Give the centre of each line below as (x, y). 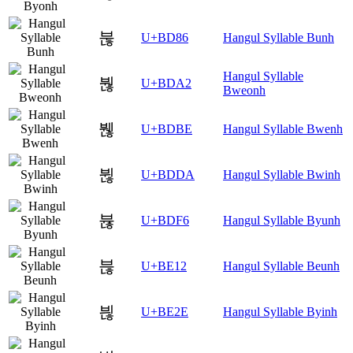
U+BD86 (165, 38)
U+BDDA (168, 175)
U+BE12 (164, 266)
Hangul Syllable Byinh (280, 312)
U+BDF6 (165, 221)
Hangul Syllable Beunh (281, 266)
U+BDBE (167, 129)
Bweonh (244, 91)
